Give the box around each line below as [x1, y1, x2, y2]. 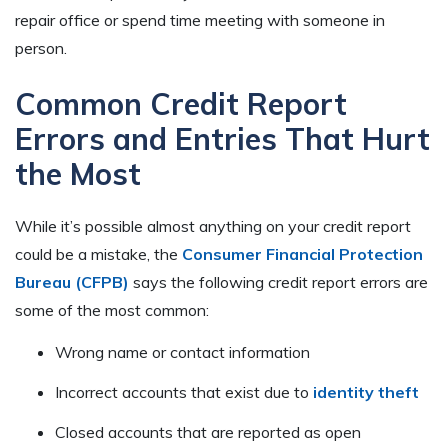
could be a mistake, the [15, 244, 182, 265]
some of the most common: [15, 300, 209, 321]
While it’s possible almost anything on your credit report [15, 216, 411, 237]
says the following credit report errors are [129, 272, 428, 293]
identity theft [313, 382, 419, 403]
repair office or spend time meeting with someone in [15, 10, 385, 31]
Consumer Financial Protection [182, 244, 423, 265]
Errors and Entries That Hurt [15, 120, 430, 159]
